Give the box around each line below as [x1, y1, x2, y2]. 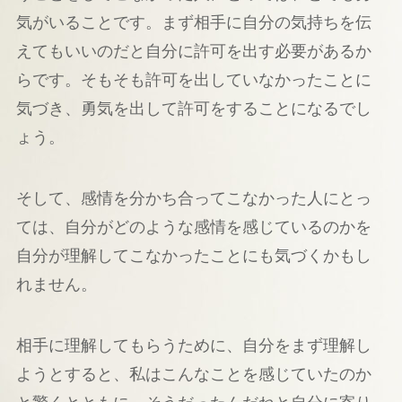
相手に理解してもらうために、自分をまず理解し [15, 336, 371, 354]
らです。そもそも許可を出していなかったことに [15, 71, 371, 90]
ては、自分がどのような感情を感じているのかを [15, 218, 371, 237]
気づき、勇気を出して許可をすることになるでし [15, 100, 371, 118]
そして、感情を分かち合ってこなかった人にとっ [15, 189, 371, 208]
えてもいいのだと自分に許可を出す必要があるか [15, 42, 371, 61]
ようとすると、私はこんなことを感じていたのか [15, 364, 371, 383]
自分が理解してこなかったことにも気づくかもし [15, 247, 371, 266]
